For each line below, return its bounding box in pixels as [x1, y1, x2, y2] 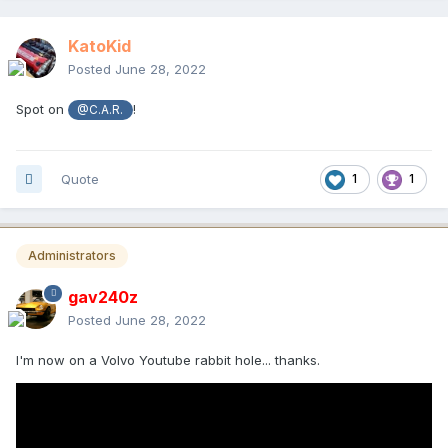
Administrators [28, 247, 116, 263]
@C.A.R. [77, 102, 124, 117]
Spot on [16, 100, 68, 117]
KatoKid [68, 35, 131, 56]
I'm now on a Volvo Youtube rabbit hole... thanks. [16, 351, 320, 368]
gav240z [68, 286, 138, 307]
